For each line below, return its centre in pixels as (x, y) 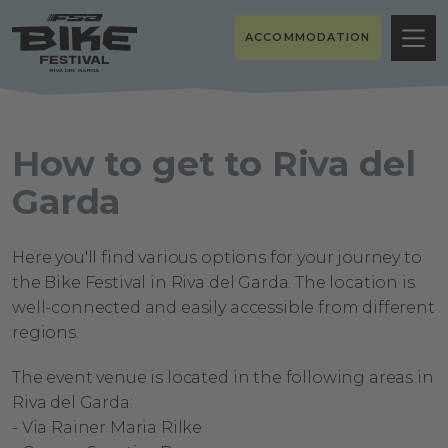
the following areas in (341, 377)
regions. (45, 332)
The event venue (81, 377)
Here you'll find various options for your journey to (217, 257)
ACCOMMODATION (308, 37)
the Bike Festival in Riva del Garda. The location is (213, 282)
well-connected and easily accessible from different (223, 307)
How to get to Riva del (214, 163)
